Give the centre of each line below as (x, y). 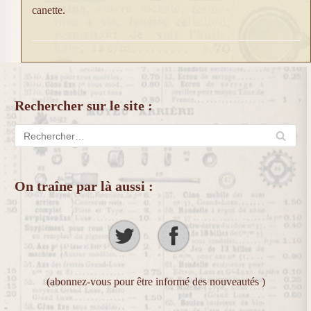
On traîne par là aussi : (84, 186)
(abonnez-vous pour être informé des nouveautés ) (155, 282)
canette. (49, 10)
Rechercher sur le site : (84, 106)
